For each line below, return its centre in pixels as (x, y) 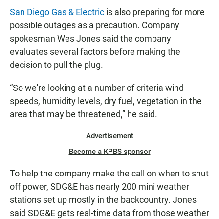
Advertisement (109, 136)
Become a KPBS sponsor (109, 152)
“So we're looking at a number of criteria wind (97, 88)
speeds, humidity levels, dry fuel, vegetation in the (106, 101)
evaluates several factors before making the (95, 52)
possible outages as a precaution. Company (95, 25)
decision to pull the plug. (56, 65)
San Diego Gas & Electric (57, 12)
